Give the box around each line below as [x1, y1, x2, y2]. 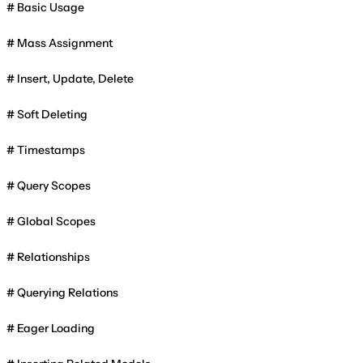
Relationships [17, 249, 90, 264]
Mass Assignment [17, 35, 113, 50]
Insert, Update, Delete [17, 70, 134, 86]
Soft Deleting [17, 106, 88, 122]
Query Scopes [17, 177, 91, 193]
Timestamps [17, 142, 85, 157]
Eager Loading [17, 320, 95, 335]
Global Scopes [17, 213, 96, 228]
